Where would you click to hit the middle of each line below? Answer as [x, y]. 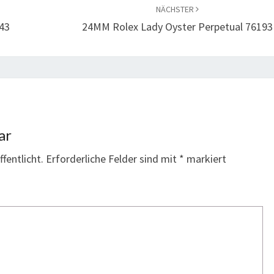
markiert [205, 159]
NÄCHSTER [176, 9]
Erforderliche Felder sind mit [113, 159]
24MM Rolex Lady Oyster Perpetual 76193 [177, 27]
